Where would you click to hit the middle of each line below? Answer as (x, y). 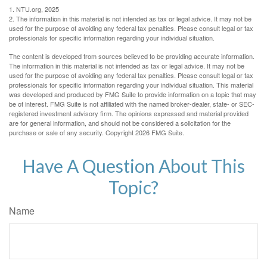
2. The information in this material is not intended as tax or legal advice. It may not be (130, 19)
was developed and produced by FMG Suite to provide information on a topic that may (133, 94)
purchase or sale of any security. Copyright (72, 133)
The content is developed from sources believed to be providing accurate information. (132, 56)
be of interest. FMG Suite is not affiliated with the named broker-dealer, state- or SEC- (132, 104)
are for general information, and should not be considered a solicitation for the (120, 123)
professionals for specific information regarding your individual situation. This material (131, 85)
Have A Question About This (133, 166)
